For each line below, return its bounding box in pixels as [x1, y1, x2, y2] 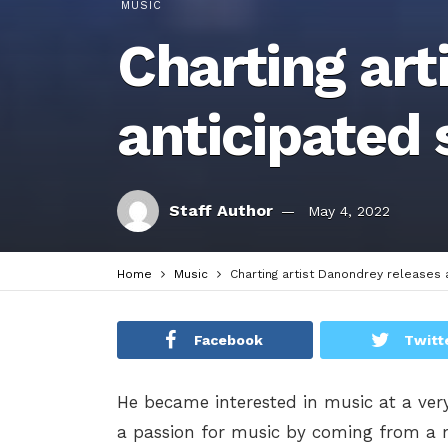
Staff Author [169, 201, 273, 220]
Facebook [194, 332, 264, 348]
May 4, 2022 [308, 203, 390, 219]
